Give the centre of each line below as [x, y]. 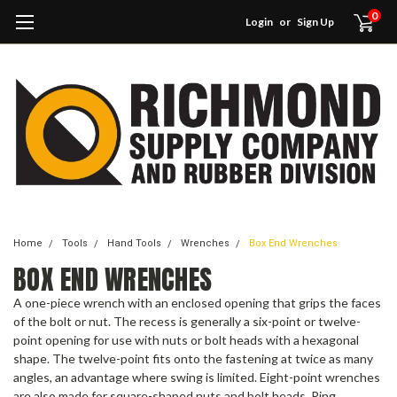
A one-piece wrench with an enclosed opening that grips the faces [197, 303]
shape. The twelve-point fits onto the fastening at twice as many [193, 359]
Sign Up [316, 22]
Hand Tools [134, 244]
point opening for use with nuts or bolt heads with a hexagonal [186, 340]
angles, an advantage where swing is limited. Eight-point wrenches [197, 378]
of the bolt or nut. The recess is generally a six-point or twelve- [187, 322]
